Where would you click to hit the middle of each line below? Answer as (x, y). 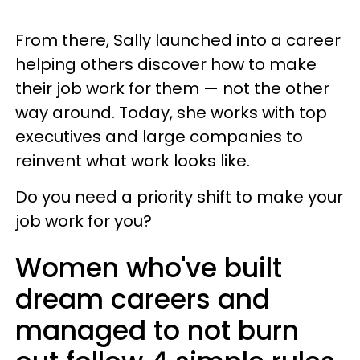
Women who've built (149, 268)
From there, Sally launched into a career (178, 40)
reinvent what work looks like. (133, 161)
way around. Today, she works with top (171, 112)
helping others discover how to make (166, 64)
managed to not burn (157, 331)
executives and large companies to (159, 137)
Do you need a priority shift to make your (179, 197)
